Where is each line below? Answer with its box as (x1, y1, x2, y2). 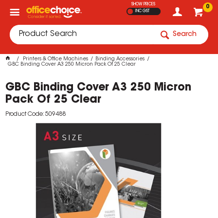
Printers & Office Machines (23, 57, 89, 62)
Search (173, 31, 197, 38)
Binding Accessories (95, 57, 145, 62)
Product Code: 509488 (5, 111, 66, 117)
